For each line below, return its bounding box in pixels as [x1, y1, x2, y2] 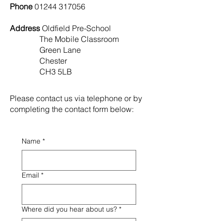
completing [10, 104, 52, 114]
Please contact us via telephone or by [10, 93, 142, 103]
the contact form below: [52, 104, 134, 114]
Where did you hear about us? [22, 205, 117, 214]
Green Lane [10, 45, 81, 55]
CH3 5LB [10, 67, 72, 76]
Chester [10, 56, 67, 66]
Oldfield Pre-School [42, 23, 111, 33]
